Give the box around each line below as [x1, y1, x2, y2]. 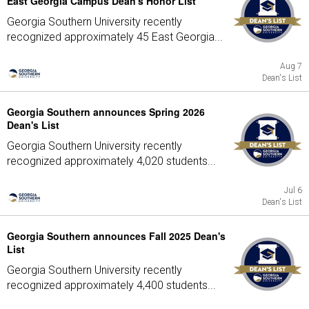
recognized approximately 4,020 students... [7, 154, 216, 168]
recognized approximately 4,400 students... [7, 279, 216, 292]
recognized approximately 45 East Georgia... [7, 30, 223, 43]
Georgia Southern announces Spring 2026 [7, 105, 205, 119]
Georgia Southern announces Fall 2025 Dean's [7, 229, 226, 243]
